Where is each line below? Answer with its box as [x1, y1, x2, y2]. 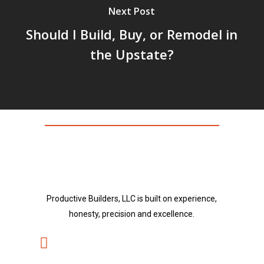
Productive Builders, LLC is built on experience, [47, 194, 217, 204]
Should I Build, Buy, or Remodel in [26, 25, 238, 43]
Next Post [108, 4, 156, 18]
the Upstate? [90, 45, 174, 63]
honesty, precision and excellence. [69, 209, 195, 219]
